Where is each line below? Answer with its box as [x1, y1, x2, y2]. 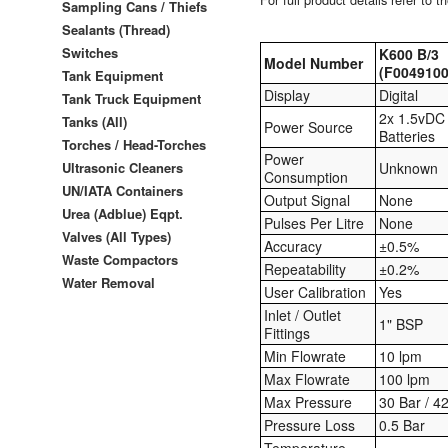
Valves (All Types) [62, 226, 171, 246]
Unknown [379, 158, 439, 179]
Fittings [264, 323, 311, 344]
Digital [379, 85, 419, 106]
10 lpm [379, 346, 423, 367]
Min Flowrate [264, 346, 347, 367]
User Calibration [264, 282, 367, 303]
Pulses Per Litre [264, 213, 365, 234]
